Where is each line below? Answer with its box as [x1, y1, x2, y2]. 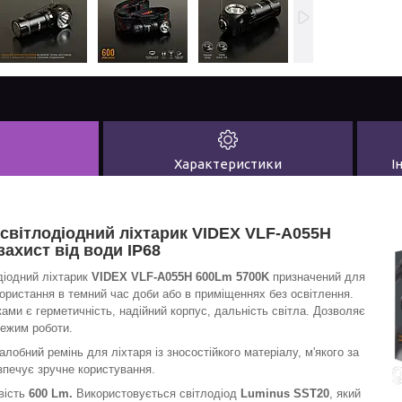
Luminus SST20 [240, 386, 329, 400]
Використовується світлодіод [73, 386, 240, 400]
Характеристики [174, 155, 282, 171]
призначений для [269, 269, 365, 284]
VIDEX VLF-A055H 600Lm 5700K [92, 269, 269, 284]
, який [329, 386, 361, 400]
